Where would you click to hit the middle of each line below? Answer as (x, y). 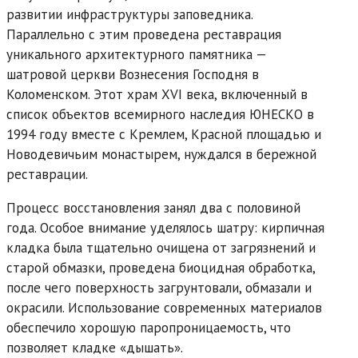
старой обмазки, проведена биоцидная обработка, (161, 267)
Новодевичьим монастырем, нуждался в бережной (161, 154)
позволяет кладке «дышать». (95, 347)
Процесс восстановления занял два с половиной (153, 207)
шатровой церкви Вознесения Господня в (133, 74)
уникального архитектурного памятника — (136, 54)
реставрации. (47, 174)
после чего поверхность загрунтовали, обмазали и (159, 287)
